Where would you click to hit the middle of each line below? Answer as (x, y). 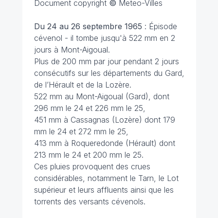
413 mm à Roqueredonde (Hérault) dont (104, 143)
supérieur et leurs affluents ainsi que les (104, 190)
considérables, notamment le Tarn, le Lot (106, 178)
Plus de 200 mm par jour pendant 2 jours (106, 62)
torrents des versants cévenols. (90, 202)
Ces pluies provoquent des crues (92, 167)
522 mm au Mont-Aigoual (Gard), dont (101, 97)
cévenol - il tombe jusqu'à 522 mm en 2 (104, 38)
